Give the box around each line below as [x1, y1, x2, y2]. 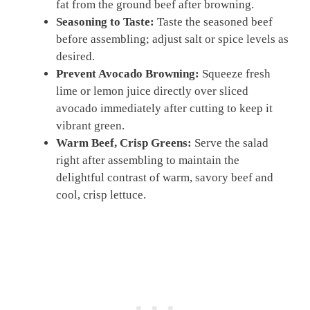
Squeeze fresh [199, 67, 271, 81]
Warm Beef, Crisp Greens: [56, 136, 192, 150]
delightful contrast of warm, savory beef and [56, 171, 273, 185]
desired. [56, 50, 95, 64]
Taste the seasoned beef [154, 15, 273, 29]
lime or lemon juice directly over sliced [56, 84, 248, 98]
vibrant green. [56, 119, 125, 133]
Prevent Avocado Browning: [56, 67, 199, 81]
